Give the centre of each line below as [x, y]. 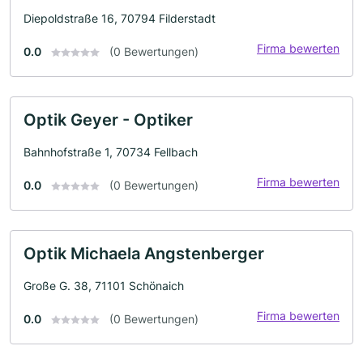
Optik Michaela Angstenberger [144, 253]
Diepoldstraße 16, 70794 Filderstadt [120, 18]
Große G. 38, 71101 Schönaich [104, 285]
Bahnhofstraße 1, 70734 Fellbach [111, 152]
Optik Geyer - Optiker [108, 120]
